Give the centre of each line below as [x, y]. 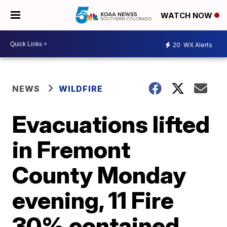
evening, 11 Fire [93, 200]
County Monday [99, 175]
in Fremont [71, 149]
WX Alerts [197, 45]
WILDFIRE [81, 89]
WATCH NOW [187, 16]
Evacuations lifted [111, 124]
